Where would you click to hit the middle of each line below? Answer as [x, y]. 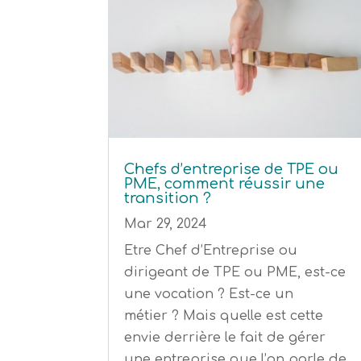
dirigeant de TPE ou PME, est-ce [235, 272]
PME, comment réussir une [225, 183]
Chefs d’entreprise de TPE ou [232, 169]
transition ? [168, 198]
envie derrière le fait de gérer [225, 337]
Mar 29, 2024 [166, 224]
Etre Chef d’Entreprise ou [211, 250]
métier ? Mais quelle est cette [224, 315]
